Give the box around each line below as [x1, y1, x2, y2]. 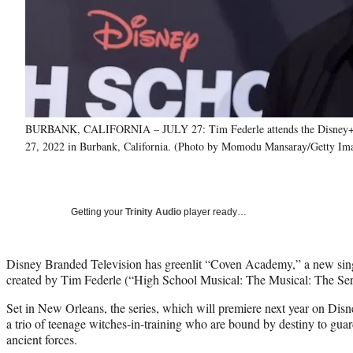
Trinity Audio [125, 206, 181, 217]
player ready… [181, 206, 247, 217]
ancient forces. [6, 330, 77, 347]
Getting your [71, 206, 125, 217]
